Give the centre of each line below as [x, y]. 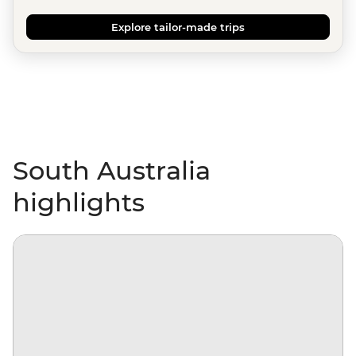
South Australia [112, 171]
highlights [79, 203]
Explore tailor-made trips [178, 27]
